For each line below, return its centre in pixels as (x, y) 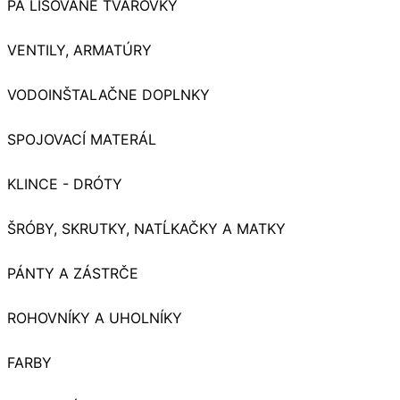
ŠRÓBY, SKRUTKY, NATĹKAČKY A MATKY (146, 229)
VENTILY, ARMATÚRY (79, 50)
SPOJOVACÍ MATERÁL (82, 140)
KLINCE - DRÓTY (65, 184)
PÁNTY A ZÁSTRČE (73, 274)
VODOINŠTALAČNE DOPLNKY (108, 95)
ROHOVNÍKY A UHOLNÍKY (95, 318)
